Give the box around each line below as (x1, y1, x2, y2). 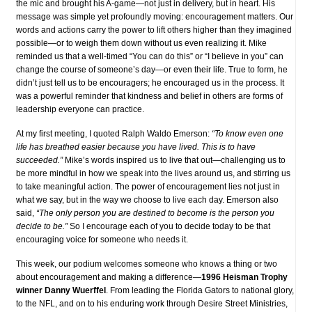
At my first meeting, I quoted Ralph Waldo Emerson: (16, 128, 210, 139)
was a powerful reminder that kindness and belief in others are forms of (16, 91, 283, 101)
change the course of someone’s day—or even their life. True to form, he (16, 64, 288, 75)
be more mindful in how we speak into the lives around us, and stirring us (16, 168, 290, 178)
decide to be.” (16, 221, 68, 231)
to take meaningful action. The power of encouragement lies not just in (16, 181, 280, 192)
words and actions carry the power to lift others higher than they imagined (16, 24, 292, 35)
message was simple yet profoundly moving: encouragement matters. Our (16, 11, 293, 22)
